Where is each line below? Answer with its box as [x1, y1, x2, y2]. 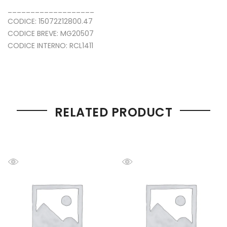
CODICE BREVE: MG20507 [8, 28, 94, 39]
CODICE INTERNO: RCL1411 [8, 40, 93, 51]
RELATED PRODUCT [54, 103, 173, 121]
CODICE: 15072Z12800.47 [8, 16, 93, 26]
